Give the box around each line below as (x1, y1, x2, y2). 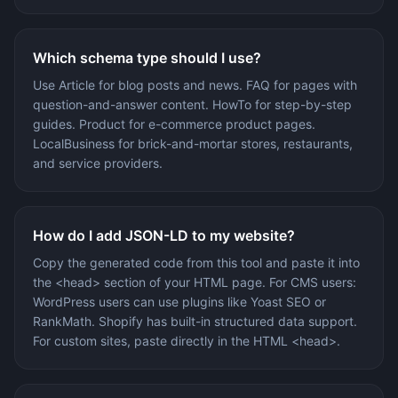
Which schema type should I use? (33, 48, 261, 67)
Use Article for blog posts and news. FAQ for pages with (33, 76, 357, 92)
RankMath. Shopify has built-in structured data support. (33, 313, 357, 329)
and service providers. (33, 155, 163, 171)
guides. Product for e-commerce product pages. (33, 115, 315, 131)
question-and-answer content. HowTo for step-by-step (33, 96, 352, 112)
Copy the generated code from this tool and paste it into (33, 254, 360, 270)
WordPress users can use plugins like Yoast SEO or (33, 293, 326, 309)
